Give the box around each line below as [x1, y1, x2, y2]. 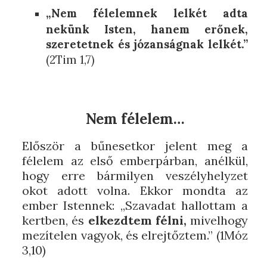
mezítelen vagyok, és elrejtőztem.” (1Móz [22, 228, 248, 243]
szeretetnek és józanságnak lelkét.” [46, 37, 248, 50]
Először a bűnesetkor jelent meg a [22, 138, 248, 153]
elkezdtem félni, [88, 213, 187, 228]
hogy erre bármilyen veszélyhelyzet [22, 168, 248, 183]
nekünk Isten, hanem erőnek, [46, 22, 248, 35]
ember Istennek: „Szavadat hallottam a [22, 198, 248, 213]
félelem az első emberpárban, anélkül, [22, 153, 248, 168]
